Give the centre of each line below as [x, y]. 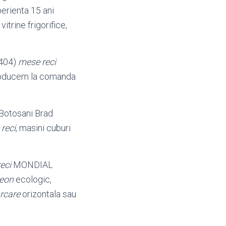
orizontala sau [48, 194]
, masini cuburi [43, 128]
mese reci [37, 62]
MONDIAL [32, 165]
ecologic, [33, 179]
